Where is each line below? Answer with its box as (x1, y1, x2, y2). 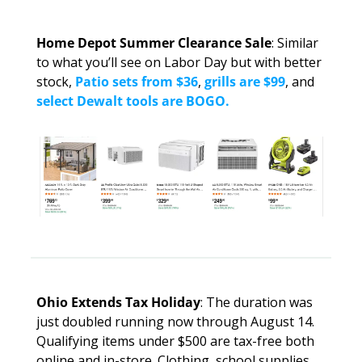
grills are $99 (204, 73, 285, 91)
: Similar (271, 34, 318, 53)
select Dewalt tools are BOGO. (36, 92, 229, 111)
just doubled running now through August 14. (36, 313, 314, 331)
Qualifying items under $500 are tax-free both (36, 332, 314, 351)
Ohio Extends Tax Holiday (36, 293, 200, 312)
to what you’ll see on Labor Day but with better (36, 53, 322, 72)
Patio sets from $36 (75, 73, 198, 91)
